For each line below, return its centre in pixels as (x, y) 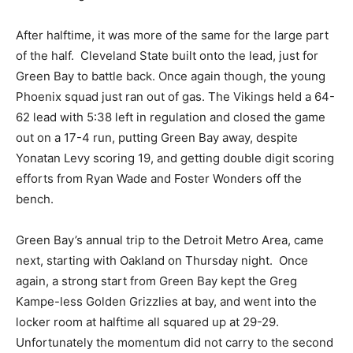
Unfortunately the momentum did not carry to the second (175, 342)
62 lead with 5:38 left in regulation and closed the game (171, 117)
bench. (36, 199)
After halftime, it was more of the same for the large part (172, 35)
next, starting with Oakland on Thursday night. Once (162, 260)
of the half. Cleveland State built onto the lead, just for (167, 56)
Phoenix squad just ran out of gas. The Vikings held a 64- (175, 97)
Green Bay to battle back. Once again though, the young (171, 76)
